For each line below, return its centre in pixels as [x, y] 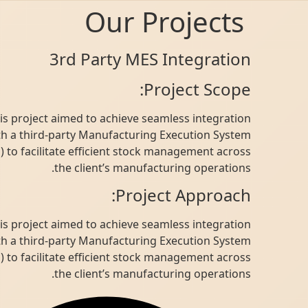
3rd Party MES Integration [194, 59]
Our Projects [208, 22]
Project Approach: [227, 195]
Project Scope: [241, 89]
